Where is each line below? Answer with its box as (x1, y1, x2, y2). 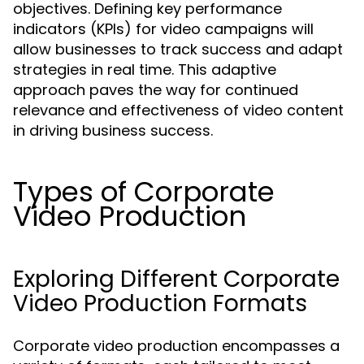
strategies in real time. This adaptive (13, 59, 276, 80)
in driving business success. (13, 120, 213, 141)
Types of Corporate (13, 172, 275, 211)
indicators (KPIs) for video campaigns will (13, 19, 314, 39)
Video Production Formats (13, 288, 307, 319)
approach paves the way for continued (13, 80, 298, 100)
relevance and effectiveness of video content (13, 100, 344, 120)
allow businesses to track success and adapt (13, 39, 343, 59)
